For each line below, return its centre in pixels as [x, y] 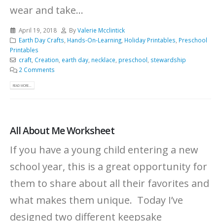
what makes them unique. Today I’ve [96, 200]
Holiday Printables [150, 40]
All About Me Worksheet [62, 130]
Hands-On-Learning [94, 40]
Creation [46, 59]
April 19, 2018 [37, 30]
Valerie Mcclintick [101, 30]
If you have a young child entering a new [104, 149]
